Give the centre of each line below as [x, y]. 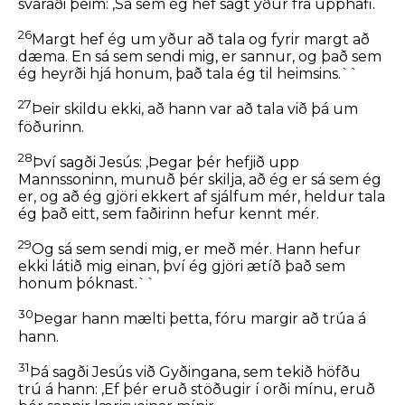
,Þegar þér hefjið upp [222, 162]
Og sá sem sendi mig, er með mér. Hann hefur [196, 250]
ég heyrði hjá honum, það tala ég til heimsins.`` [188, 74]
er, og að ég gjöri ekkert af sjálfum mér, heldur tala [202, 197]
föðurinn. [51, 127]
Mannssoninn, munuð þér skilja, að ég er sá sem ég [200, 179]
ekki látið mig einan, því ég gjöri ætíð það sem [182, 267]
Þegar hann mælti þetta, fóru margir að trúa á [200, 319]
